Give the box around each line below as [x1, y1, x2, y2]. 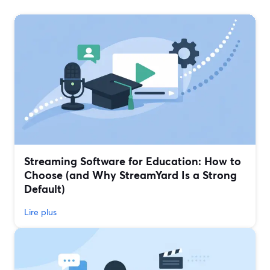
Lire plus [24, 206, 57, 218]
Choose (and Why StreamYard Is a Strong [24, 168, 237, 183]
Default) [24, 181, 65, 196]
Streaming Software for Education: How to [24, 154, 241, 169]
